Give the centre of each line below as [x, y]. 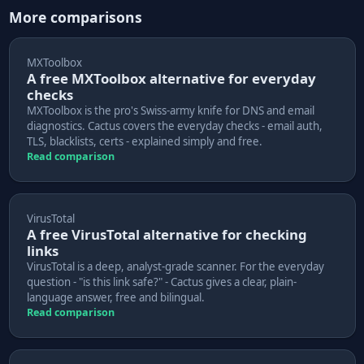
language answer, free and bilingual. [115, 297]
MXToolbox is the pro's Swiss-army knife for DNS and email [170, 110]
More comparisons [75, 17]
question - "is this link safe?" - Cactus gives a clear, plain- [161, 282]
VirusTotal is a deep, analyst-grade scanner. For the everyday [175, 266]
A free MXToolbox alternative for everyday [171, 78]
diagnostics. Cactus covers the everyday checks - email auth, [174, 126]
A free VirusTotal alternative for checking [167, 234]
